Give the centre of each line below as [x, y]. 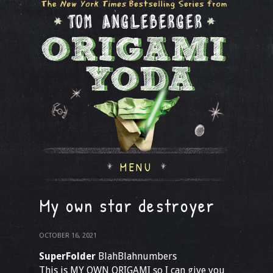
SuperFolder [67, 256]
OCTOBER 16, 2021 [68, 236]
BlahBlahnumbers [136, 256]
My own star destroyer [127, 205]
